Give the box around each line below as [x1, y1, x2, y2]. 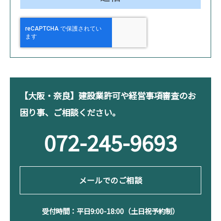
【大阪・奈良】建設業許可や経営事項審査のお [20, 89, 196, 102]
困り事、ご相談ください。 [20, 106, 120, 118]
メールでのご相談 [79, 174, 142, 186]
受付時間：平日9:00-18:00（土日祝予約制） [42, 205, 179, 216]
